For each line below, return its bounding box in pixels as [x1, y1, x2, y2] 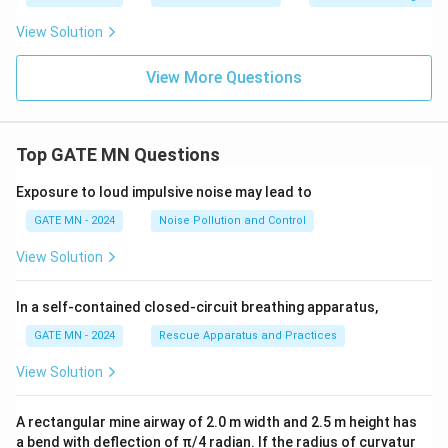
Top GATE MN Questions [16, 143, 220, 165]
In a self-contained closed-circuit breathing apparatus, [16, 298, 378, 315]
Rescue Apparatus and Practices [159, 328, 337, 342]
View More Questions [146, 67, 302, 87]
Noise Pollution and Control [159, 213, 306, 227]
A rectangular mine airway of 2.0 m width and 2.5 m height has [16, 413, 417, 430]
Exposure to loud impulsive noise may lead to [16, 183, 312, 200]
